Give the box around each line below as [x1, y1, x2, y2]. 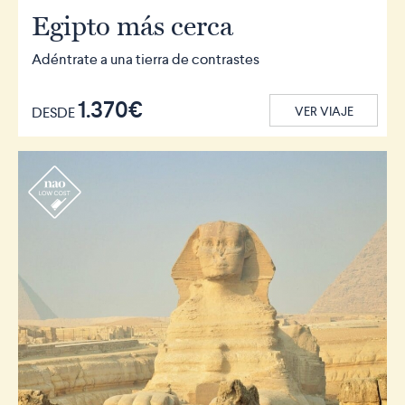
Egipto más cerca [32, 9, 233, 43]
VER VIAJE [294, 103, 353, 120]
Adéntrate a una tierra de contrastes [32, 50, 259, 70]
